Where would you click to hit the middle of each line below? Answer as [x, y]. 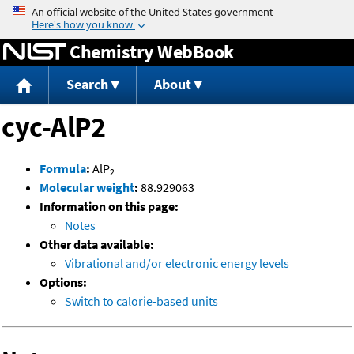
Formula [63, 169]
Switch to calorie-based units [141, 301]
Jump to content [177, 11]
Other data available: [97, 245]
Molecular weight [87, 188]
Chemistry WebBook [152, 51]
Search [87, 85]
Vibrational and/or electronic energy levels [177, 264]
